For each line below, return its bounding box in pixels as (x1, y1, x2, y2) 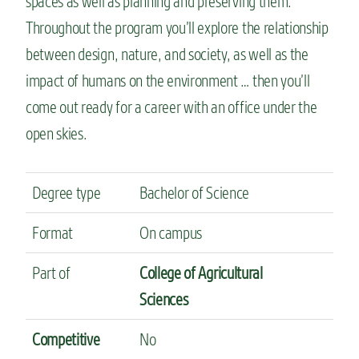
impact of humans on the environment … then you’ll (26, 71, 310, 91)
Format (32, 223, 74, 244)
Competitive (32, 329, 100, 350)
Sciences (139, 289, 188, 310)
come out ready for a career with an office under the (26, 97, 317, 118)
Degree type (32, 183, 101, 204)
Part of (32, 263, 71, 284)
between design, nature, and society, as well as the (26, 44, 309, 65)
